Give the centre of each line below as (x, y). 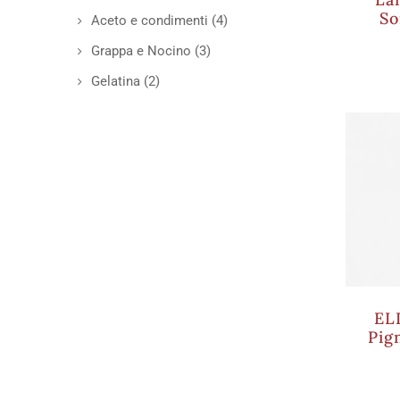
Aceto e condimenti (150, 21)
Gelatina (116, 81)
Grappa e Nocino (141, 51)
